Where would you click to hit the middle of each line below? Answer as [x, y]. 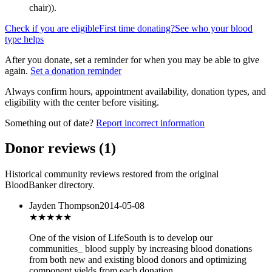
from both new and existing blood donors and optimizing [138, 260]
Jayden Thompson [64, 206]
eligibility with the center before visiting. [82, 102]
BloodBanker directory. [50, 185]
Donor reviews [52, 148]
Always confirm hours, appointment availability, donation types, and [135, 91]
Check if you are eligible [52, 28]
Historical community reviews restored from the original [112, 174]
